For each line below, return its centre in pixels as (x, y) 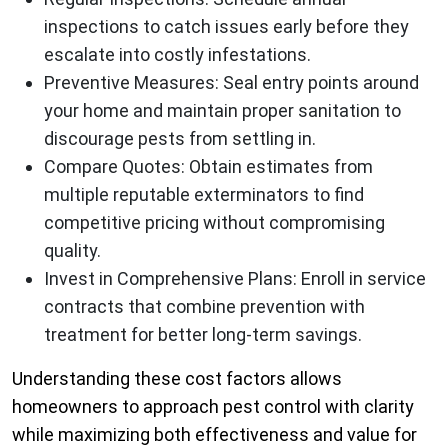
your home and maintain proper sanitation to (222, 111)
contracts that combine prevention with (204, 307)
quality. (72, 251)
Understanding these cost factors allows (177, 379)
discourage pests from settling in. (180, 139)
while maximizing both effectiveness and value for (214, 435)
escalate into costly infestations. (177, 55)
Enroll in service (361, 279)
